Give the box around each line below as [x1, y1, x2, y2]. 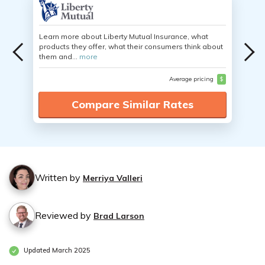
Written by [35, 172, 83, 183]
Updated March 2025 [22, 246, 91, 255]
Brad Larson [93, 211, 144, 221]
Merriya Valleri [83, 173, 143, 183]
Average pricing [169, 75, 215, 83]
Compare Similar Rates [72, 98, 193, 111]
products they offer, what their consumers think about [39, 42, 223, 51]
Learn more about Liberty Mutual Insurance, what [39, 32, 208, 41]
